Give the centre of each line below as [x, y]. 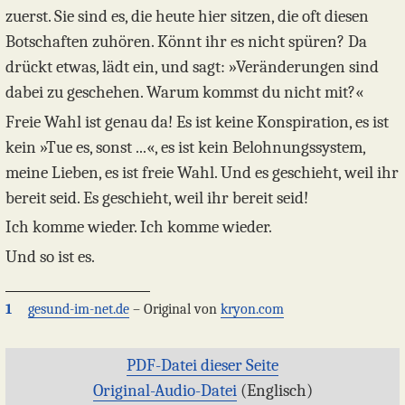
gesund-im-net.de [79, 309]
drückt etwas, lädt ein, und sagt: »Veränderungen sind [192, 66]
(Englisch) [274, 390]
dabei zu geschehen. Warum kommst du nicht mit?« [184, 92]
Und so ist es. [50, 257]
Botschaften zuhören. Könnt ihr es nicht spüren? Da [186, 41]
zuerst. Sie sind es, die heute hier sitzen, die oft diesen [187, 16]
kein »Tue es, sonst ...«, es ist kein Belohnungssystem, [185, 147]
